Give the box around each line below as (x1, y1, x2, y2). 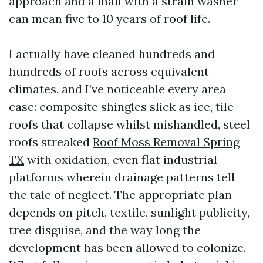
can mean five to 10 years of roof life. (9, 11, 210, 26)
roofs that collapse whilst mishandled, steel (9, 117, 250, 131)
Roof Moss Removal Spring (93, 134, 240, 149)
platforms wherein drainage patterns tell (9, 170, 235, 184)
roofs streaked (9, 134, 93, 149)
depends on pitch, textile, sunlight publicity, (9, 205, 249, 220)
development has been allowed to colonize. (9, 240, 246, 255)
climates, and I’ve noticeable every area (9, 82, 226, 96)
